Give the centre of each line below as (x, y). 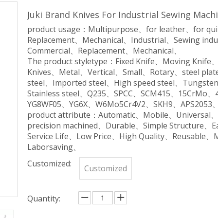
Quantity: (44, 199)
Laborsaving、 (54, 147)
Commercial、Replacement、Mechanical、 (104, 51)
